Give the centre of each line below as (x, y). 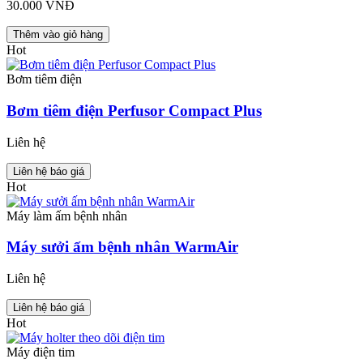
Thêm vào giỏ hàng (58, 35)
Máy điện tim (41, 352)
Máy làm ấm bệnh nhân (67, 216)
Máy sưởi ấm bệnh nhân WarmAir (122, 247)
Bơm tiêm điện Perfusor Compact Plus (134, 110)
